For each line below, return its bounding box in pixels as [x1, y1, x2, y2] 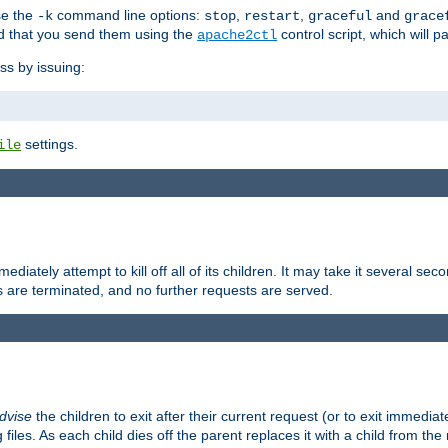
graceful [308, 7, 372, 24]
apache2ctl [197, 26, 277, 43]
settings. [21, 135, 78, 152]
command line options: [53, 6, 204, 23]
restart [244, 7, 300, 24]
